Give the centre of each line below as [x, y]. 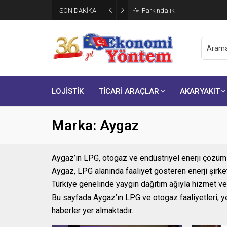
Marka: [76, 125]
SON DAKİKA [78, 10]
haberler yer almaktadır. [92, 211]
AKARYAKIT [200, 91]
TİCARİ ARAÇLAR [129, 91]
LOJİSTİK [68, 91]
